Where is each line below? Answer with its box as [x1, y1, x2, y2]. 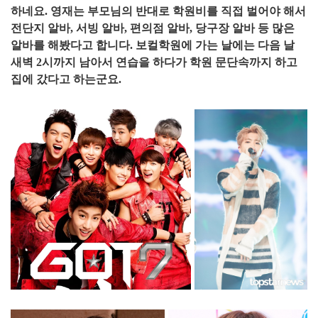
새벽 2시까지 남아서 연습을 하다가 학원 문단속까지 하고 [11, 55, 297, 68]
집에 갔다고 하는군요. [11, 72, 121, 85]
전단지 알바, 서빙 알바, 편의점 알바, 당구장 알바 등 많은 [11, 21, 295, 34]
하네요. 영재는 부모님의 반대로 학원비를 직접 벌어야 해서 [11, 4, 306, 17]
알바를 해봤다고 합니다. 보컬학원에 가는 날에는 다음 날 [11, 38, 295, 51]
